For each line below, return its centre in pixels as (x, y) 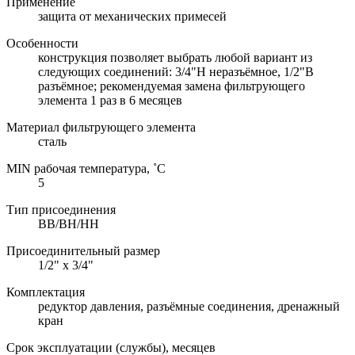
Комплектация (46, 292)
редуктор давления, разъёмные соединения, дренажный (189, 306)
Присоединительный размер (83, 250)
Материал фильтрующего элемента (101, 127)
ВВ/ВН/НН (69, 223)
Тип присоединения (61, 209)
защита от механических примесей (132, 16)
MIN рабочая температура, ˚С (86, 168)
